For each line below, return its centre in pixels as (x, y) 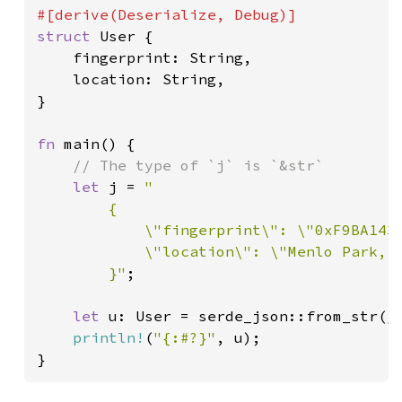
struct (68, 36)
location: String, (131, 79)
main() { (100, 144)
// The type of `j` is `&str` (198, 165)
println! (109, 337)
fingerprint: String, (144, 57)
